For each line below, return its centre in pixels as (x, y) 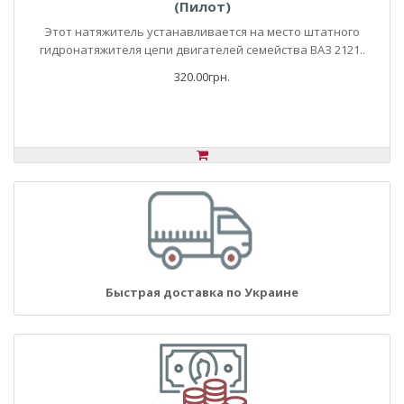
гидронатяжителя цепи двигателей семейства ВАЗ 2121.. (202, 50)
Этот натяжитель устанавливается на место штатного (202, 32)
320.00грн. (202, 77)
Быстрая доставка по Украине (202, 292)
